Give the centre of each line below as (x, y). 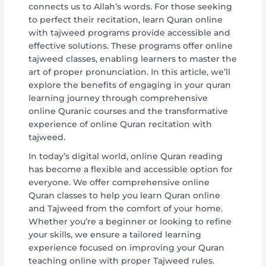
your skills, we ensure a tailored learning (115, 234)
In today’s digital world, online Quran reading (126, 156)
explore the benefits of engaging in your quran (130, 85)
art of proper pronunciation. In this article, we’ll (130, 72)
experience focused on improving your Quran (127, 247)
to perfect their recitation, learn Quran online (126, 19)
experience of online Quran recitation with (121, 124)
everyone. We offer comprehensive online (119, 182)
